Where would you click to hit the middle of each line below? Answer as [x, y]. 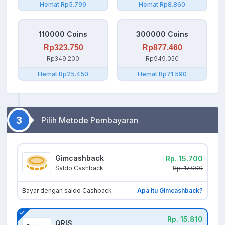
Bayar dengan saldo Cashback [67, 191]
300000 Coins [162, 34]
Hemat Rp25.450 [63, 74]
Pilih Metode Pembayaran [90, 120]
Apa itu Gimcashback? [170, 191]
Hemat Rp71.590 [162, 74]
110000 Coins [63, 34]
